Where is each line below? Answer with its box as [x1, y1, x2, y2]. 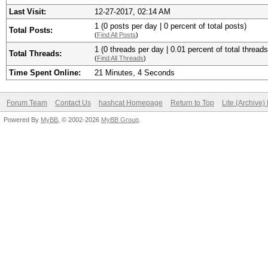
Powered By [4, 116, 41, 123]
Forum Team [7, 99, 47, 107]
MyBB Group [101, 116, 139, 123]
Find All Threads [97, 54, 144, 62]
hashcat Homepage [99, 99, 163, 107]
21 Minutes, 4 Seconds [95, 68, 175, 77]
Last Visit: [9, 7, 46, 16]
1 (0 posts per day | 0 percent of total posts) [95, 22, 246, 31]
